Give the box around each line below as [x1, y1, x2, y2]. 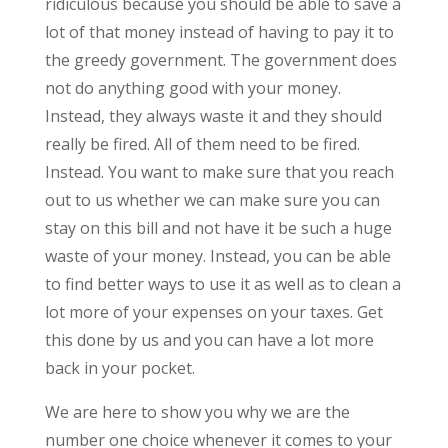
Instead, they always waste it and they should [44, 104, 382, 127]
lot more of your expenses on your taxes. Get [44, 300, 383, 323]
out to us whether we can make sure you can [44, 188, 380, 211]
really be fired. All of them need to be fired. [44, 132, 360, 155]
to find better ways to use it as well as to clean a [44, 272, 401, 295]
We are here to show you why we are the [44, 400, 350, 423]
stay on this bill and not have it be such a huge [44, 216, 392, 239]
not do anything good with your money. [44, 76, 341, 99]
